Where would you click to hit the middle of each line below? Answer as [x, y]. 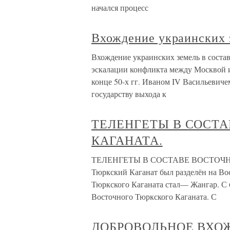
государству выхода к [129, 94]
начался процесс [120, 7]
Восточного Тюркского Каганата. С [154, 196]
